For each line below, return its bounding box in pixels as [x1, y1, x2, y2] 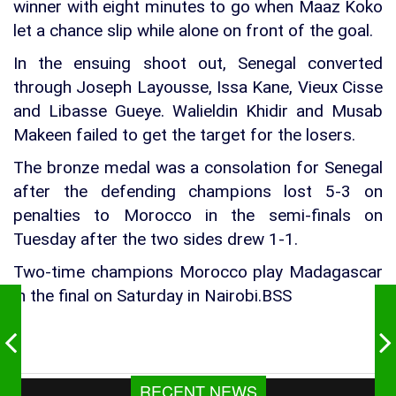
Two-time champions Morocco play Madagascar [13, 261, 383, 282]
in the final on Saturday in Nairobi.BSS [13, 285, 292, 306]
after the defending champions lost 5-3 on [13, 180, 383, 202]
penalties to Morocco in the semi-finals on [13, 204, 383, 225]
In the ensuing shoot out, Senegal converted [13, 52, 383, 73]
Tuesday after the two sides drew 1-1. [13, 228, 298, 249]
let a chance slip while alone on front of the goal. [13, 19, 373, 41]
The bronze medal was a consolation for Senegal [13, 156, 383, 178]
